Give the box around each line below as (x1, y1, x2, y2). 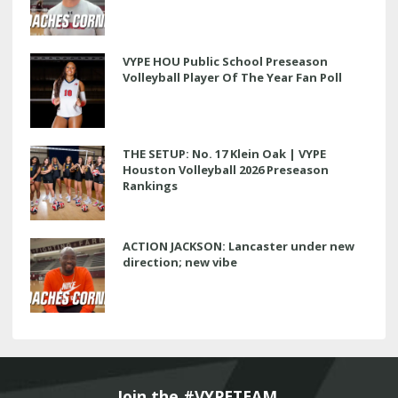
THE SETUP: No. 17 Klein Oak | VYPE (123, 145, 326, 162)
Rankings (123, 177, 178, 194)
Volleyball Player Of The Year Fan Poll (123, 68, 342, 85)
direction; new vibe (123, 253, 237, 270)
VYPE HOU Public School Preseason (123, 52, 328, 69)
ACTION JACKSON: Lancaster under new (123, 237, 354, 254)
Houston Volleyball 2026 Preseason (123, 161, 329, 178)
